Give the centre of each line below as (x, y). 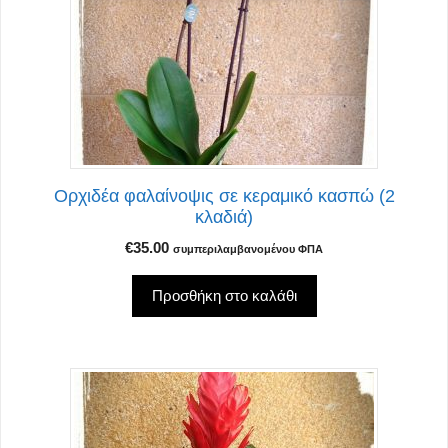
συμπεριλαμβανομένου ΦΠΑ (248, 249)
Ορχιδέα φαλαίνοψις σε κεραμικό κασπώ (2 (224, 196)
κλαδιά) (224, 217)
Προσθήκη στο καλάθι (224, 296)
